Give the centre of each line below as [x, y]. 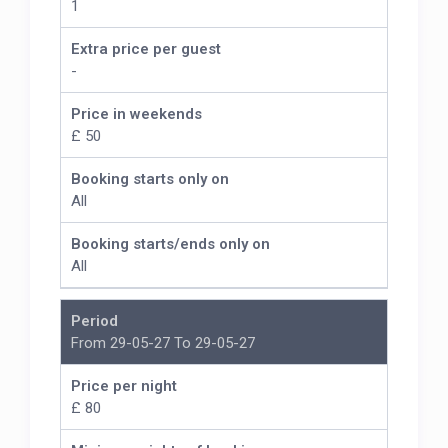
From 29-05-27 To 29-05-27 [163, 343]
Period [95, 321]
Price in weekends [137, 114]
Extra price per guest [146, 49]
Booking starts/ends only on [171, 244]
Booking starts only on [150, 179]
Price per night [124, 386]
